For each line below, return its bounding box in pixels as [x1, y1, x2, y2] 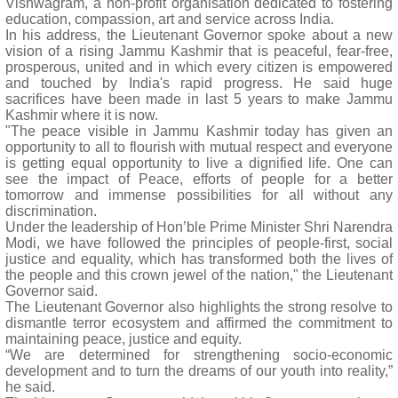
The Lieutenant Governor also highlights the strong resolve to [5, 299, 393, 314]
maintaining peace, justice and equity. [5, 331, 242, 346]
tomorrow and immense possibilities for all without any [5, 187, 393, 203]
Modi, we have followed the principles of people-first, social [5, 235, 393, 251]
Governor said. [5, 283, 98, 298]
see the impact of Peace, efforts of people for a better [5, 171, 393, 187]
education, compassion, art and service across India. [5, 12, 334, 27]
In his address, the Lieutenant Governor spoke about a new [5, 28, 393, 43]
